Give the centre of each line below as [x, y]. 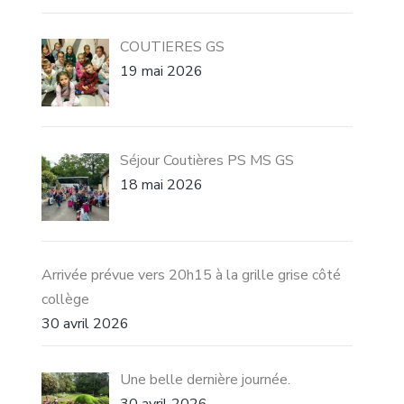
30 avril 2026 [86, 324]
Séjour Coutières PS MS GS [207, 161]
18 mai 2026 [162, 185]
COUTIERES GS [173, 46]
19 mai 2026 [162, 71]
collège [66, 300]
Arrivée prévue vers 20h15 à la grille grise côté [192, 275]
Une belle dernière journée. [206, 380]
